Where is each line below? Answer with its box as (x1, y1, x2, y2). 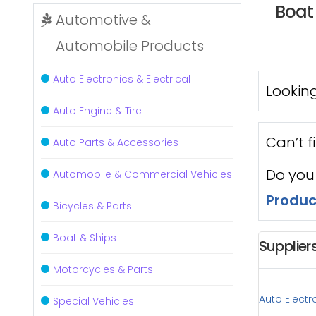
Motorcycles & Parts (53, 262, 153, 276)
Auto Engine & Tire (53, 104, 142, 118)
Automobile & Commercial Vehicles (53, 167, 232, 181)
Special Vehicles (53, 294, 134, 308)
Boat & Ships (53, 231, 116, 245)
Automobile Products (56, 36, 204, 56)
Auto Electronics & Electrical (53, 72, 190, 86)
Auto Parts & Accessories (53, 135, 178, 150)
